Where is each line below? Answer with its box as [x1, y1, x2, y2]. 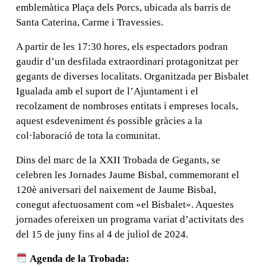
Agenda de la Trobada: [30, 253, 130, 264]
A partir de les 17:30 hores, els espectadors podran [16, 41, 228, 52]
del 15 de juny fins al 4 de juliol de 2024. [16, 229, 188, 240]
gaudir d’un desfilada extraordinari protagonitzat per [16, 56, 239, 67]
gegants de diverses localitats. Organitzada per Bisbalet [16, 71, 249, 82]
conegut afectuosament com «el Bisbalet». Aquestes [16, 199, 234, 210]
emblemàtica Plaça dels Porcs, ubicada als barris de [16, 2, 231, 13]
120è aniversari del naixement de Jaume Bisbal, [16, 184, 216, 195]
